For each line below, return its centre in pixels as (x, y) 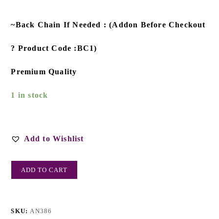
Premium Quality (44, 72)
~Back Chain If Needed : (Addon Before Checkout (108, 25)
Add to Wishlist (54, 139)
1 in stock (30, 95)
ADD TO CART (44, 170)
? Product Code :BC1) (54, 48)
